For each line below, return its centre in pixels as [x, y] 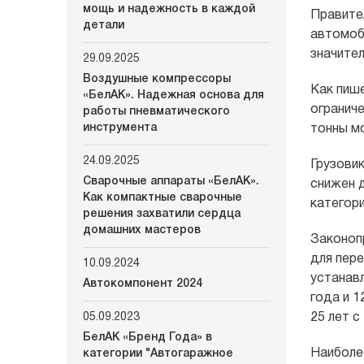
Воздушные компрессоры [157, 79]
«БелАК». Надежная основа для [173, 95]
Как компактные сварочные [162, 198]
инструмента [120, 128]
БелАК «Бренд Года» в [147, 338]
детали [104, 26]
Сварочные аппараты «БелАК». [171, 182]
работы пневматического [156, 112]
